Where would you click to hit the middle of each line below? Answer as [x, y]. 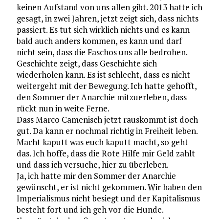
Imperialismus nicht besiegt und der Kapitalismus [108, 198]
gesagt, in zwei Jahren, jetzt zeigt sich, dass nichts [107, 18]
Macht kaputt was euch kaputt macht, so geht [102, 142]
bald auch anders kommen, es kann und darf [99, 41]
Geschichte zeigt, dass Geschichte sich [87, 63]
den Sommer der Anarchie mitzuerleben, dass [101, 97]
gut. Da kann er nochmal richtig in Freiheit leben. [107, 131]
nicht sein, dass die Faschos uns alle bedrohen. [102, 52]
